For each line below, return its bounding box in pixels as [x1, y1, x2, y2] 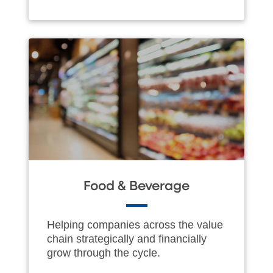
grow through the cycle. [47, 246, 160, 259]
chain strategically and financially [47, 232, 207, 245]
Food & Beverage [83, 179, 190, 193]
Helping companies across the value [47, 218, 223, 231]
